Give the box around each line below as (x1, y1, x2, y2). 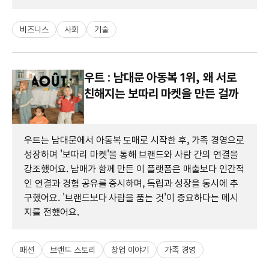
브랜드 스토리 (49, 244, 95, 255)
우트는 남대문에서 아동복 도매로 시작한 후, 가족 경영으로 (24, 134, 244, 146)
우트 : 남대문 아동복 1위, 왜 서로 (84, 70, 237, 85)
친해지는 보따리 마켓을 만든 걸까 (84, 86, 238, 101)
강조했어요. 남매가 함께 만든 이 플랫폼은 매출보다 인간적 (24, 163, 244, 175)
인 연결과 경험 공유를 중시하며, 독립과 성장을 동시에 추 (24, 177, 238, 189)
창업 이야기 (110, 244, 150, 255)
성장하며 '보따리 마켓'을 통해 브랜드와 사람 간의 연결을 (24, 148, 238, 160)
